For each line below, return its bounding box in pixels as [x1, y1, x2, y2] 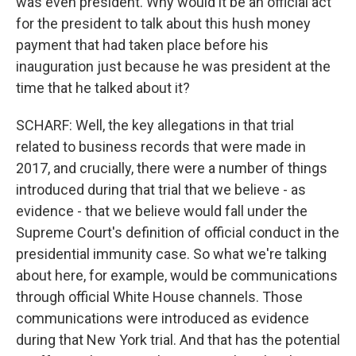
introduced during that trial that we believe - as [16, 181, 306, 198]
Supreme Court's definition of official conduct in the [16, 224, 339, 241]
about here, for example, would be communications [16, 267, 338, 284]
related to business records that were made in [16, 138, 306, 155]
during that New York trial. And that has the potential [16, 331, 340, 348]
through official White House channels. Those [16, 288, 303, 305]
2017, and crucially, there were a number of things [16, 160, 327, 176]
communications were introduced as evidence [16, 310, 309, 327]
